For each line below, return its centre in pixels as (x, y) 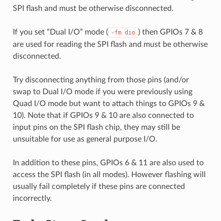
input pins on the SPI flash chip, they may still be (96, 127)
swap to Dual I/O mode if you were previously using (102, 92)
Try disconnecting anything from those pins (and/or (101, 80)
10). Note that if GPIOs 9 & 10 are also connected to (103, 115)
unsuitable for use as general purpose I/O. (85, 139)
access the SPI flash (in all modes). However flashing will (109, 174)
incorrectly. (32, 198)
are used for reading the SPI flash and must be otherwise (110, 44)
